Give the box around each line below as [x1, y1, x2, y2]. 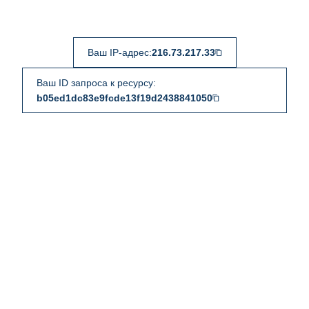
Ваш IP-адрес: [87, 47, 152, 58]
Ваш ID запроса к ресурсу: [37, 77, 156, 88]
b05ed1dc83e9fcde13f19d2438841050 [37, 92, 212, 103]
